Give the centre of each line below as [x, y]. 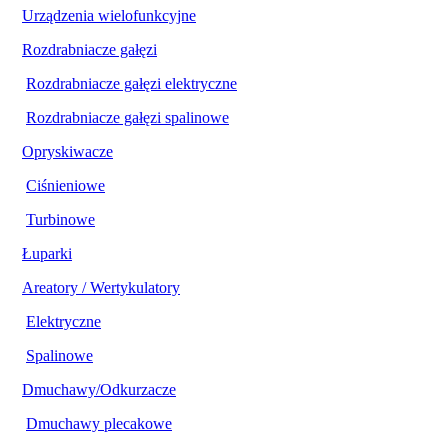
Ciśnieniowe [65, 185]
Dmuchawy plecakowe [99, 423]
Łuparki [47, 253]
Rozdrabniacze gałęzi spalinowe [127, 117]
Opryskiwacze [67, 151]
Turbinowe [60, 219]
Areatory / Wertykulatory [101, 287]
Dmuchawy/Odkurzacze [99, 389]
